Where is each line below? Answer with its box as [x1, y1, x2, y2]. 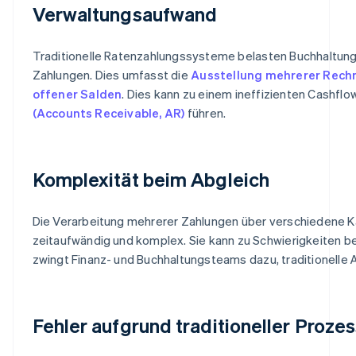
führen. [184, 104, 226, 121]
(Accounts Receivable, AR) [32, 104, 185, 121]
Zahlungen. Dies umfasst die [32, 66, 192, 83]
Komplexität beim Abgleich [32, 166, 269, 192]
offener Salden [32, 85, 122, 102]
